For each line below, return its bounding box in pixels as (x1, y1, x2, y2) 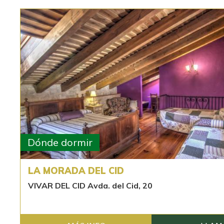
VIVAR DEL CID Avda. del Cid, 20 (28, 180, 152, 190)
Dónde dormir (27, 136, 92, 148)
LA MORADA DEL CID (28, 165, 124, 176)
